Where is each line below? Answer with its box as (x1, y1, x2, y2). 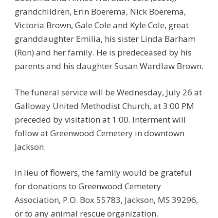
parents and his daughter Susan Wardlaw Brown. (15, 60, 203, 72)
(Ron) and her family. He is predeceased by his (15, 47, 192, 58)
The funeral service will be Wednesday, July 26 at (15, 86, 202, 98)
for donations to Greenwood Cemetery (15, 181, 161, 192)
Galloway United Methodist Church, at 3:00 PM (15, 100, 194, 111)
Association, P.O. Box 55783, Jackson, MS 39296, (15, 194, 198, 205)
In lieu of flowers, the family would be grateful (15, 167, 192, 178)
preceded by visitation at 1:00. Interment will (15, 113, 186, 125)
